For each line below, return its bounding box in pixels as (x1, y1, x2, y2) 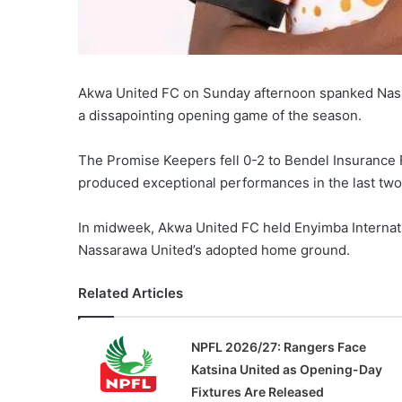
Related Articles (78, 284, 183, 302)
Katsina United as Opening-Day (190, 362, 382, 378)
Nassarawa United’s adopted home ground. (78, 241, 350, 259)
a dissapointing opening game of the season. (78, 107, 362, 125)
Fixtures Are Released (190, 384, 324, 400)
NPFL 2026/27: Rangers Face (190, 339, 366, 355)
